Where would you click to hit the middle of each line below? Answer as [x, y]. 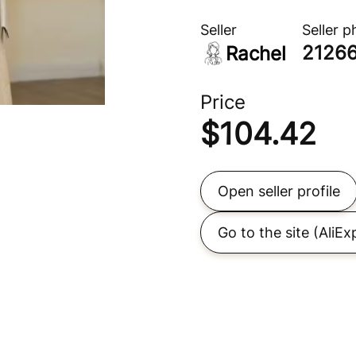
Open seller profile [279, 191]
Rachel [256, 53]
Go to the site [263, 232]
